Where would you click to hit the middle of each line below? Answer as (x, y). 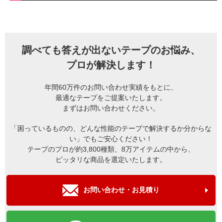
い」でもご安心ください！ (111, 139)
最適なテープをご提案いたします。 (111, 97)
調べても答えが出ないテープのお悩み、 (111, 50)
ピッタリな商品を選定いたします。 (111, 159)
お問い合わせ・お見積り (121, 190)
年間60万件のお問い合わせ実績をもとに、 (111, 87)
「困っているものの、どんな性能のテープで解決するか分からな (111, 128)
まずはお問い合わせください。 (111, 108)
